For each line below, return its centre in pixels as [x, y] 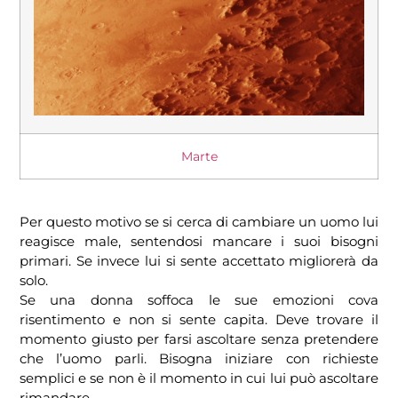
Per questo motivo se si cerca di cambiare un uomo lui [199, 222]
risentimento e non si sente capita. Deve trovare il [199, 320]
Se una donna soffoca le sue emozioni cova [199, 300]
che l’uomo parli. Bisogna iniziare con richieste [199, 359]
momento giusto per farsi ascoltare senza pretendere [199, 339]
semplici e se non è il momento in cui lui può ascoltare [199, 378]
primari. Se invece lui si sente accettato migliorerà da [199, 261]
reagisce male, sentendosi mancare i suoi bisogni [199, 242]
